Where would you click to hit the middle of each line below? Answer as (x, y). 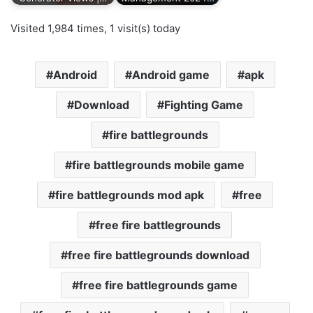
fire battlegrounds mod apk (129, 195)
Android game (170, 74)
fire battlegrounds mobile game (158, 165)
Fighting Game (203, 104)
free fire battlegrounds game (158, 285)
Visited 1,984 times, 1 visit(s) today (95, 28)
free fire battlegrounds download (158, 255)
